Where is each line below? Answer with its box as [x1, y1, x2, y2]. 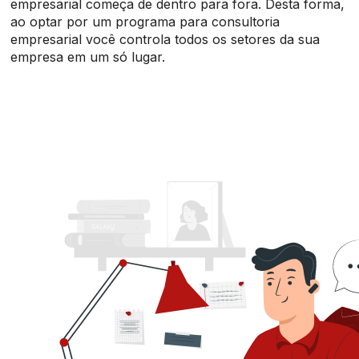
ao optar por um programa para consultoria [10, 13, 280, 30]
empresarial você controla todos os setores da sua [10, 30, 321, 47]
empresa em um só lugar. [10, 48, 166, 65]
